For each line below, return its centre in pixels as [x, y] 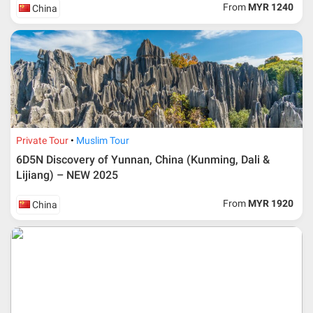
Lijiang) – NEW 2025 [67, 175]
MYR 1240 [271, 7]
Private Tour [43, 141]
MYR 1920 [271, 204]
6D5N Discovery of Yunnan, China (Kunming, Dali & [143, 160]
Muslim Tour [103, 141]
